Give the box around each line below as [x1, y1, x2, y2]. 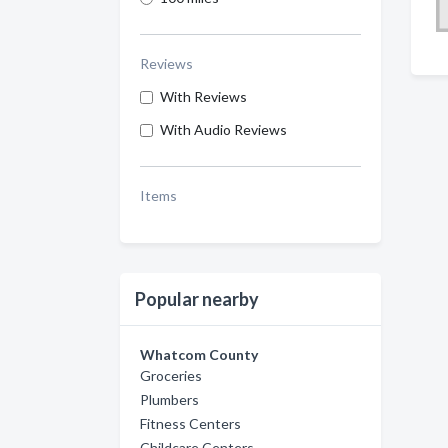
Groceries [140, 367, 202, 384]
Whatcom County [140, 346, 258, 363]
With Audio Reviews [160, 121, 287, 138]
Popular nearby [135, 288, 259, 310]
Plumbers [140, 391, 199, 408]
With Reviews [160, 88, 247, 105]
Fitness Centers [140, 415, 241, 432]
